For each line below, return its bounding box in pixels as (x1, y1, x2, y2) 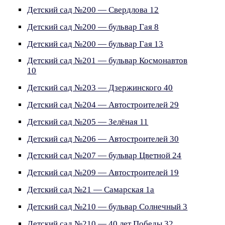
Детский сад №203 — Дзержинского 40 (27, 83, 173, 93)
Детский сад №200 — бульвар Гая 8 (27, 22, 159, 32)
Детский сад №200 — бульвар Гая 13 (27, 39, 164, 49)
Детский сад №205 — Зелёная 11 (27, 117, 149, 127)
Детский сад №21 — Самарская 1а (27, 185, 155, 195)
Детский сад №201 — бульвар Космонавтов (27, 56, 188, 66)
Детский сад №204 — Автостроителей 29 (27, 100, 179, 110)
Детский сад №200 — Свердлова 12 (27, 5, 159, 15)
